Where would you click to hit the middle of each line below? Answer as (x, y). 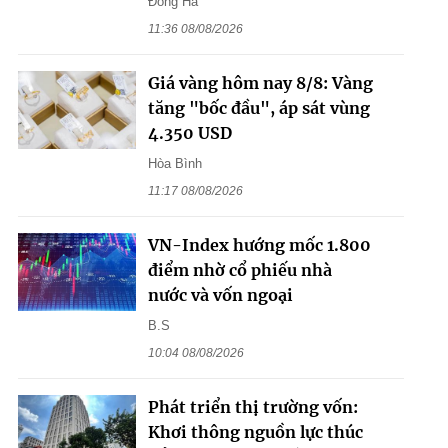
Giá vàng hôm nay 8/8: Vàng (260, 82)
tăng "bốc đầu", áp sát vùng (258, 107)
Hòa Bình (174, 163)
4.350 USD (189, 132)
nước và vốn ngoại (220, 294)
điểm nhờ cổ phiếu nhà (239, 269)
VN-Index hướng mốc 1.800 (259, 244)
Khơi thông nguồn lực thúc (255, 431)
